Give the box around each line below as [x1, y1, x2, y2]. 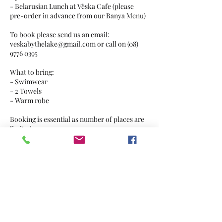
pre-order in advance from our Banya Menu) [10, 11, 146, 20]
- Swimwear [10, 77, 48, 86]
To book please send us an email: [10, 30, 110, 39]
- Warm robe [10, 96, 49, 105]
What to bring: [10, 67, 54, 77]
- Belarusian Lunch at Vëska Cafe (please [10, 1, 134, 11]
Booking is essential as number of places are [10, 114, 144, 124]
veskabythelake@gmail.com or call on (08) [10, 39, 138, 49]
